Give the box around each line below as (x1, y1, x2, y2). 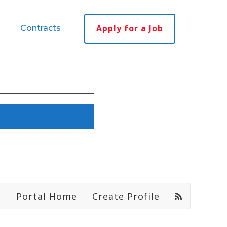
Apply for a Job (96, 22, 163, 34)
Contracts (20, 23, 61, 33)
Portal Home (16, 190, 77, 202)
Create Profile (92, 190, 160, 202)
